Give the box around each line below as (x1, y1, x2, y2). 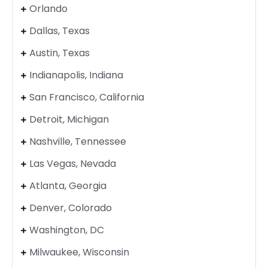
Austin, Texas (29, 45, 90, 60)
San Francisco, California (29, 90, 144, 104)
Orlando (29, 1, 68, 16)
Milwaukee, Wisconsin (29, 245, 129, 259)
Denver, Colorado (29, 200, 112, 215)
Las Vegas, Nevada (29, 156, 116, 170)
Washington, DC (29, 223, 104, 237)
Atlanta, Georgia (29, 178, 106, 193)
